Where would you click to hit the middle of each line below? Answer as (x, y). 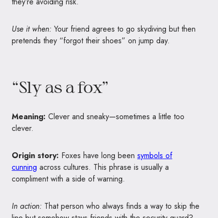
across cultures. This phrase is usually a (103, 167)
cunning (24, 167)
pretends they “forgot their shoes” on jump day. (91, 41)
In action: (27, 206)
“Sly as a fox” (60, 87)
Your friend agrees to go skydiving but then (124, 29)
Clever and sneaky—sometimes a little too (115, 117)
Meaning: (29, 117)
